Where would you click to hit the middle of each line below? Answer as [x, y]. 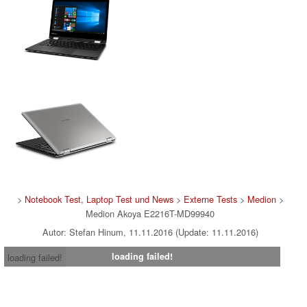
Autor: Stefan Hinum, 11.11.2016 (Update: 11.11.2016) [150, 232]
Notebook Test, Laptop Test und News [99, 199]
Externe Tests [210, 199]
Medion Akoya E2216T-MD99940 [150, 213]
